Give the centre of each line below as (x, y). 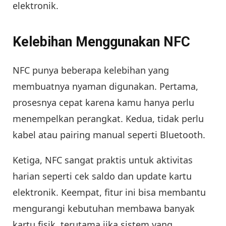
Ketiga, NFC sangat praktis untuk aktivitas (103, 160)
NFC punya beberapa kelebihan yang (91, 70)
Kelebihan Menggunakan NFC (101, 42)
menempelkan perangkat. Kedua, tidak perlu (108, 119)
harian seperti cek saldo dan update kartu (102, 176)
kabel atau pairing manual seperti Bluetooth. (109, 135)
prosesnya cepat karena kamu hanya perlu (103, 103)
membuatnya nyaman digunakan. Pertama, (105, 87)
